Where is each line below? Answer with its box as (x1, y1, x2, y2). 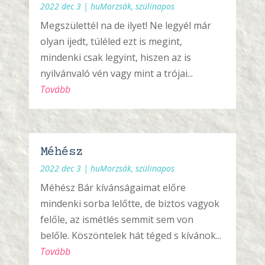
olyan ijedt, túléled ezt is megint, (40, 35, 183, 49)
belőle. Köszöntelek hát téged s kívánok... (40, 228, 222, 242)
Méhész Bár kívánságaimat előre (40, 180, 186, 194)
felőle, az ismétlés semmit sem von (40, 212, 194, 226)
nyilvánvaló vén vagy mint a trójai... (40, 67, 193, 80)
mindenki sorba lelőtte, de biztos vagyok (40, 196, 220, 210)
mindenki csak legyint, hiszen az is (40, 51, 192, 64)
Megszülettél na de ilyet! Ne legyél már (40, 19, 212, 33)
